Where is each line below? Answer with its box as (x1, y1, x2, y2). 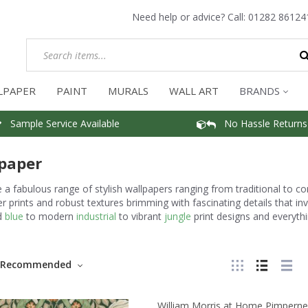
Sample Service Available (1, 116, 120, 130)
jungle (164, 209, 191, 223)
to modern (23, 209, 76, 223)
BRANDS (239, 84, 280, 98)
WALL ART (169, 84, 219, 98)
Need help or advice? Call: (132, 10, 248, 23)
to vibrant (115, 209, 164, 223)
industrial (76, 209, 116, 223)
